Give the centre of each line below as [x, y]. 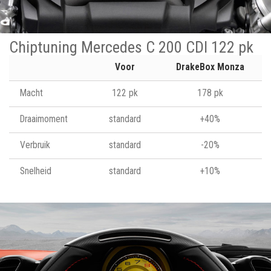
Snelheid [36, 171]
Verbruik [35, 145]
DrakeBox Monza [210, 67]
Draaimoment [44, 119]
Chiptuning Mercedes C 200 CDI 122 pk [131, 47]
